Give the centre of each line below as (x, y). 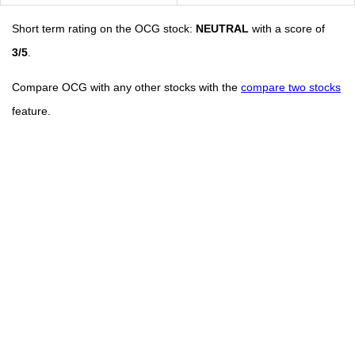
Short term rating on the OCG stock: (104, 28)
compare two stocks (291, 87)
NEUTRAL (222, 28)
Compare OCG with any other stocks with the (126, 87)
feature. (31, 111)
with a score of (287, 28)
